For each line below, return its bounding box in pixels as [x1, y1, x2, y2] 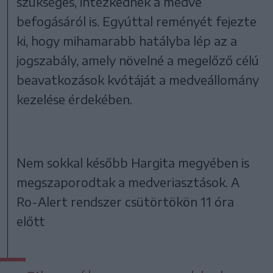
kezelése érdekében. [16, 91, 133, 107]
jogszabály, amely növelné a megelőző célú [16, 52, 260, 68]
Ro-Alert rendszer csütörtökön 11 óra [16, 194, 235, 210]
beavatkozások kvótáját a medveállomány [16, 72, 260, 88]
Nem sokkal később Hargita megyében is [16, 155, 250, 171]
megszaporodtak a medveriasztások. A [16, 174, 240, 190]
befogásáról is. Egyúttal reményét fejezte [16, 13, 257, 29]
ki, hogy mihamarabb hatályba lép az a [16, 33, 238, 49]
